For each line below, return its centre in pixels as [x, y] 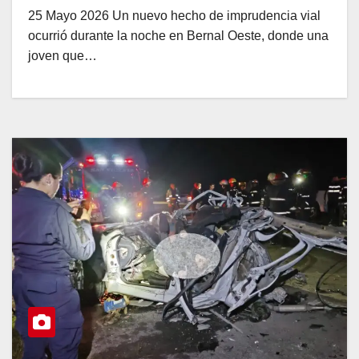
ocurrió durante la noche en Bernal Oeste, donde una [178, 35]
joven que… [63, 55]
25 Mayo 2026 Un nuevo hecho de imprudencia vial [174, 15]
